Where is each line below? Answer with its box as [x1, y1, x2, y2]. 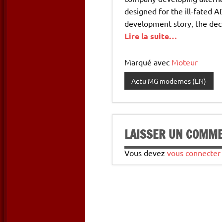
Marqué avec [124, 57, 171, 67]
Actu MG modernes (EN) [131, 76, 207, 86]
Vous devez [124, 148, 167, 158]
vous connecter [167, 148, 221, 158]
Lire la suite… [124, 31, 177, 42]
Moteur [171, 57, 198, 67]
